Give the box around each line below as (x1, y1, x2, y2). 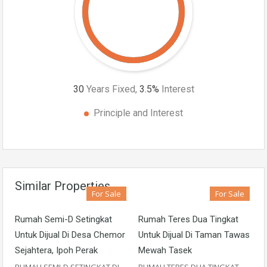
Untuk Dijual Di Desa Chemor (15, 229, 125, 240)
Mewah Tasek (138, 245, 192, 256)
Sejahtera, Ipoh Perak (15, 245, 98, 256)
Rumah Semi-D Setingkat (15, 214, 112, 225)
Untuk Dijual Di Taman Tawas (138, 229, 250, 240)
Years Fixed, (83, 83, 139, 95)
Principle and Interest (94, 107, 183, 119)
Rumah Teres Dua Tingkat (138, 214, 238, 225)
